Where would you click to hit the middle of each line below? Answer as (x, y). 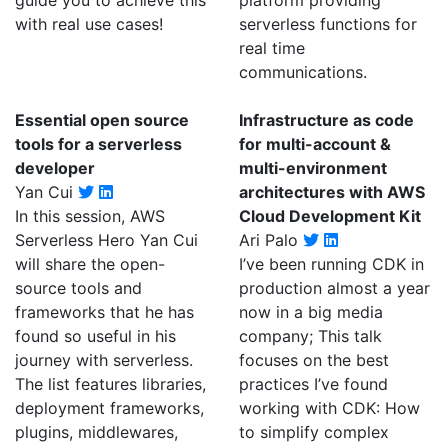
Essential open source (102, 120)
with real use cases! (89, 24)
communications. (303, 72)
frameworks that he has (104, 312)
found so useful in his (95, 336)
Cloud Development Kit (330, 216)
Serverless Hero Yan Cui (106, 240)
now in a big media (311, 312)
